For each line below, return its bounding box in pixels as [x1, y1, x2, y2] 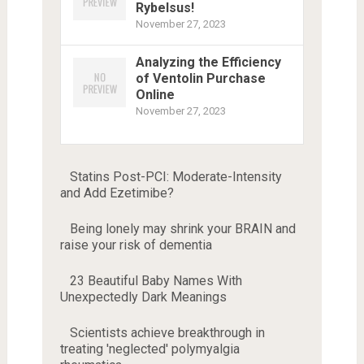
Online [135, 86, 175, 102]
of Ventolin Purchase [135, 70, 266, 86]
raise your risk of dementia [59, 236, 212, 253]
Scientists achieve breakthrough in [69, 324, 265, 340]
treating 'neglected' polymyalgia [59, 340, 240, 357]
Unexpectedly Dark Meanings [59, 288, 227, 305]
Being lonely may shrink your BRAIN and [69, 220, 296, 236]
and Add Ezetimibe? [59, 184, 174, 201]
